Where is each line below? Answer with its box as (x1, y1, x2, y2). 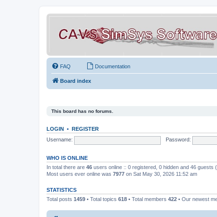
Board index (60, 78, 91, 84)
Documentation (95, 63, 130, 69)
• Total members (127, 196, 168, 202)
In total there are (46, 164, 86, 170)
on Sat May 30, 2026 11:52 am (124, 170, 197, 177)
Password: (165, 137, 191, 143)
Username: (46, 137, 73, 143)
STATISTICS (46, 186, 77, 193)
